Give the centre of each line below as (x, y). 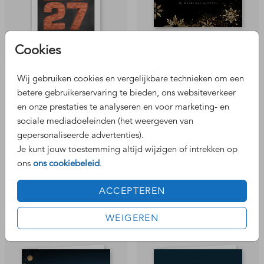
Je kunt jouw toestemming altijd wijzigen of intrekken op (127, 148)
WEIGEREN (132, 218)
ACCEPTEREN (132, 191)
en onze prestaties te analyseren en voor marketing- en (123, 106)
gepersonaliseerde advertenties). (80, 134)
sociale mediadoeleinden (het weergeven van (105, 120)
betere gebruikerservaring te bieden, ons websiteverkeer (126, 92)
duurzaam (66, 199)
